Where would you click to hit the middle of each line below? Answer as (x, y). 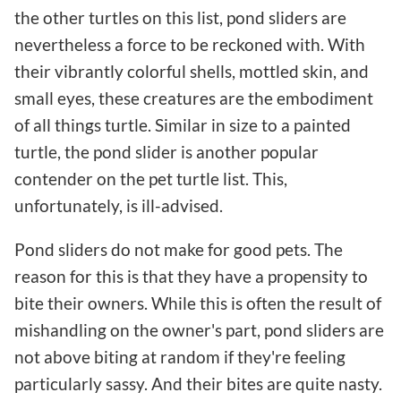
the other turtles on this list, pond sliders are (180, 18)
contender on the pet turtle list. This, (151, 179)
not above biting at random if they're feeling (180, 357)
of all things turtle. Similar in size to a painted (183, 125)
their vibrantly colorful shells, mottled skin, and (192, 72)
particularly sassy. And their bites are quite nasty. (198, 384)
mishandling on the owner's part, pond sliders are (199, 330)
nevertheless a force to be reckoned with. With (190, 45)
